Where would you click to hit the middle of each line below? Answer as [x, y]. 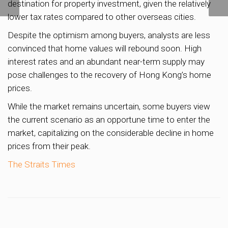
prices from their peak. [49, 146]
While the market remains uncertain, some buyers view [109, 106]
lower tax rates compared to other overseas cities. [102, 17]
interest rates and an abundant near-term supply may [106, 61]
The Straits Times [41, 164]
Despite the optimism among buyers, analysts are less [109, 35]
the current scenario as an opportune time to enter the [109, 119]
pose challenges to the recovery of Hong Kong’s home [109, 75]
